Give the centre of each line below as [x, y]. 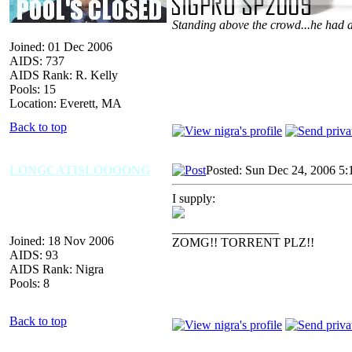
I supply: [194, 198]
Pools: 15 [33, 89]
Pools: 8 [29, 283]
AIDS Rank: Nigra [57, 269]
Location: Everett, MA [66, 103]
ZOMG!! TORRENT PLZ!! [243, 242]
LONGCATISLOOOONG [80, 170]
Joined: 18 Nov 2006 [62, 240]
